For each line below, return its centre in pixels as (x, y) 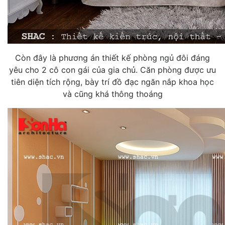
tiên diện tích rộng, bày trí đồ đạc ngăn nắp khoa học (113, 82)
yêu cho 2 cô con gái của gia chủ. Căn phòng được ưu (113, 70)
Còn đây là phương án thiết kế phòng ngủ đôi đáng (113, 58)
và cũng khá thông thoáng (113, 94)
